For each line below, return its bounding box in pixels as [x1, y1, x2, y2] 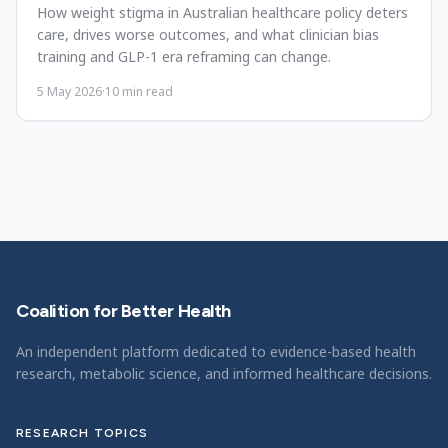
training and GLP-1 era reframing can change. [37, 47, 331, 66]
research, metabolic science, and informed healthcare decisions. [16, 364, 432, 383]
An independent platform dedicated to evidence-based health [16, 342, 416, 361]
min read [119, 83, 173, 100]
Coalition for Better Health [16, 300, 231, 322]
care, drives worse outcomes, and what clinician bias [37, 25, 379, 44]
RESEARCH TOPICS [16, 426, 148, 440]
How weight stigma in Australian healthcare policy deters [37, 3, 408, 22]
